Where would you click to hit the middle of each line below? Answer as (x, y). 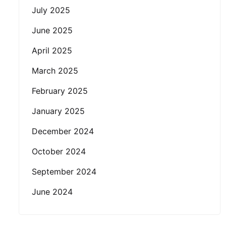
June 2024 (52, 192)
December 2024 (63, 131)
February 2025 (60, 91)
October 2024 (59, 151)
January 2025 (58, 111)
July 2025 (51, 10)
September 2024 (64, 172)
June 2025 (52, 30)
